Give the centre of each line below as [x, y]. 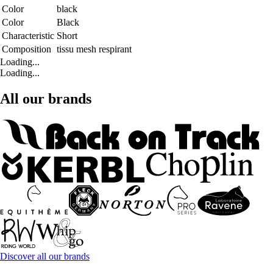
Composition [27, 49]
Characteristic [28, 36]
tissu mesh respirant [94, 49]
